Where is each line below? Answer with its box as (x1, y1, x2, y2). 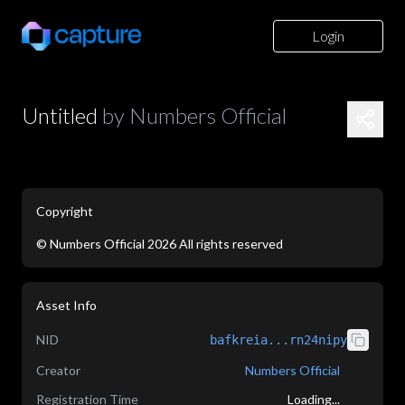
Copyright (36, 203, 93, 219)
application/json (65, 254, 155, 269)
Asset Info (36, 297, 97, 313)
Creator (36, 363, 80, 378)
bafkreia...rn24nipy (210, 333, 347, 347)
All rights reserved (179, 236, 283, 251)
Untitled (22, 102, 98, 128)
